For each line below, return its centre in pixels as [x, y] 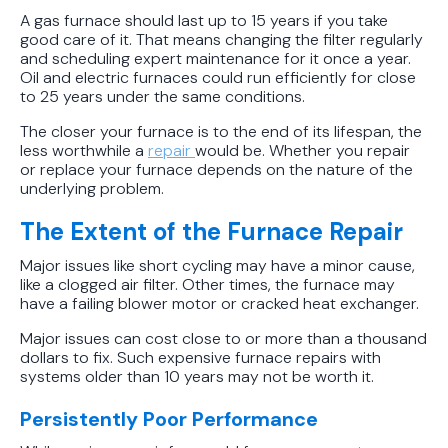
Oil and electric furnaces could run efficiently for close [218, 77]
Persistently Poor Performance [169, 418]
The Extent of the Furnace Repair [211, 231]
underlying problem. [92, 188]
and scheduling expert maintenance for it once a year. [215, 58]
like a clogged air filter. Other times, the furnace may [207, 284]
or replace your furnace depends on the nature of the [216, 169]
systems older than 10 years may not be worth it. [197, 376]
